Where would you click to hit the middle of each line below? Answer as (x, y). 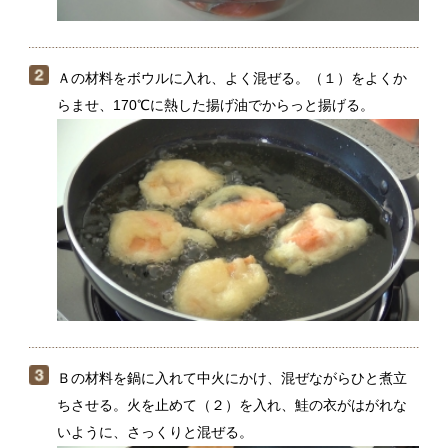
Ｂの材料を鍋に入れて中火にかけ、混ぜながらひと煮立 (206, 186)
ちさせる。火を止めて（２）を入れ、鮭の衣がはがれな (206, 210)
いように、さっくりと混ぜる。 (138, 234)
